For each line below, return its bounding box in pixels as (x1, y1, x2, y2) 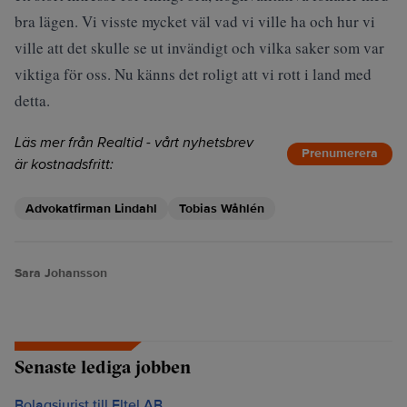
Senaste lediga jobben (15, 355, 191, 378)
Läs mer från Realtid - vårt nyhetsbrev (15, 134, 253, 152)
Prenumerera (302, 145, 378, 161)
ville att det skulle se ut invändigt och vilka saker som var (15, 37, 384, 58)
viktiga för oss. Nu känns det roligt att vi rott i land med (15, 64, 372, 84)
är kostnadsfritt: (15, 155, 114, 174)
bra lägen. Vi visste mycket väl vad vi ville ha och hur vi (15, 11, 375, 32)
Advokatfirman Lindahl (25, 201, 157, 216)
